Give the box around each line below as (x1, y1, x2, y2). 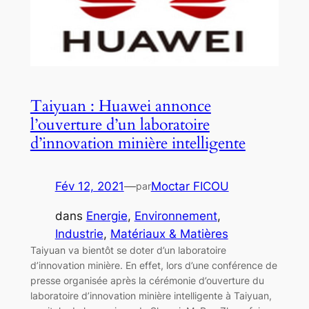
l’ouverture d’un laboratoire (30, 113, 210, 135)
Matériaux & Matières (110, 226, 228, 241)
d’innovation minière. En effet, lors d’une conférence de (30, 259, 277, 271)
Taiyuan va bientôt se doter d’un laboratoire (30, 243, 226, 256)
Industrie (54, 226, 103, 241)
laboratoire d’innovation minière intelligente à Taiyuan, (30, 289, 272, 301)
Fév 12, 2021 (54, 179, 124, 193)
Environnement (134, 208, 217, 223)
